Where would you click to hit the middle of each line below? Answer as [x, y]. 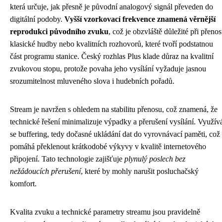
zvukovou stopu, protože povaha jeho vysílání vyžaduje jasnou [108, 69]
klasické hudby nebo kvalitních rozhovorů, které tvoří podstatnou [111, 44]
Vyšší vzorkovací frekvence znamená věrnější [140, 19]
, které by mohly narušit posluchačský [140, 171]
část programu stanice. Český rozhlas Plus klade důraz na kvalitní [112, 56]
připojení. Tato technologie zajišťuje [67, 159]
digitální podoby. [37, 19]
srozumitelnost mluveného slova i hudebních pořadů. [92, 81]
